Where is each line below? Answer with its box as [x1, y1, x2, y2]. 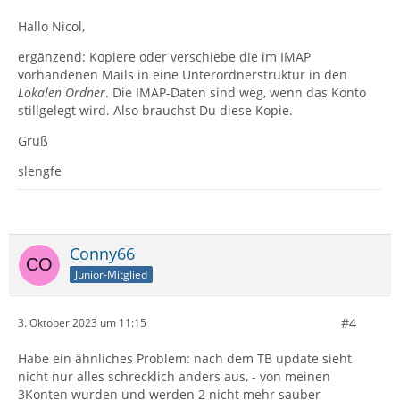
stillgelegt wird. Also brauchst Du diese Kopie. [18, 101, 293, 119]
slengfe [18, 162, 62, 179]
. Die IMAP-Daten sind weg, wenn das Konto [105, 83, 366, 101]
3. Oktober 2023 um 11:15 [18, 315, 146, 331]
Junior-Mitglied [75, 266, 147, 282]
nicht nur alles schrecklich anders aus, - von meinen [18, 367, 330, 385]
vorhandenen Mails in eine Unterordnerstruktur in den [18, 65, 347, 83]
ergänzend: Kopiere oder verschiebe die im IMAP [18, 47, 311, 65]
